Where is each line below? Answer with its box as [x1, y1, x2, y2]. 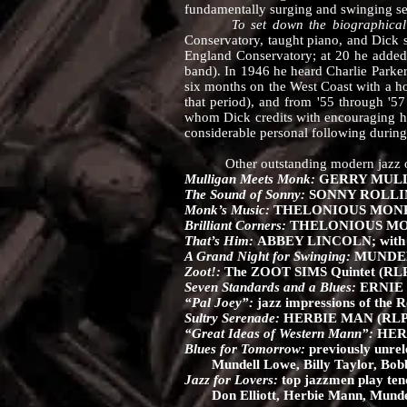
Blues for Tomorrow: [184, 342, 309, 356]
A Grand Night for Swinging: [184, 249, 354, 263]
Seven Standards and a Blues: [184, 280, 360, 294]
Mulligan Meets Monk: [184, 172, 319, 186]
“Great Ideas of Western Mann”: [184, 326, 377, 341]
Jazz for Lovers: [184, 372, 282, 387]
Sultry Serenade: [184, 311, 283, 325]
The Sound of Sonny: [184, 187, 309, 202]
